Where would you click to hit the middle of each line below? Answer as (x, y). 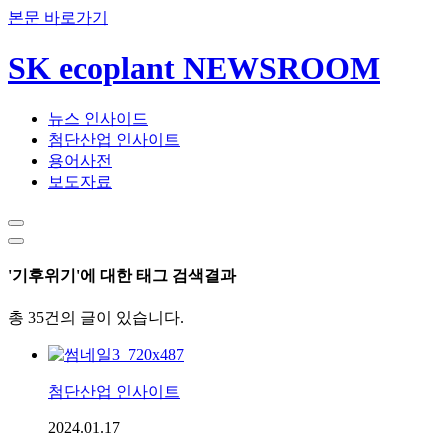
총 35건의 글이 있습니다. (96, 318)
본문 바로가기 (58, 17)
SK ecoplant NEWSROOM (194, 68)
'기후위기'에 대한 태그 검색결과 (122, 276)
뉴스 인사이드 (98, 118)
